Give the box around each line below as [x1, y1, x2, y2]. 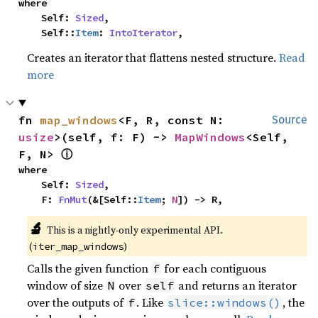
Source [272, 112, 307, 126]
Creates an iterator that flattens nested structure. [27, 49, 280, 65]
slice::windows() [168, 295, 282, 309]
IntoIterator [109, 26, 178, 39]
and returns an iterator [175, 277, 297, 293]
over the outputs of [27, 294, 127, 310]
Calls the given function [27, 260, 152, 276]
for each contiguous [161, 260, 267, 276]
